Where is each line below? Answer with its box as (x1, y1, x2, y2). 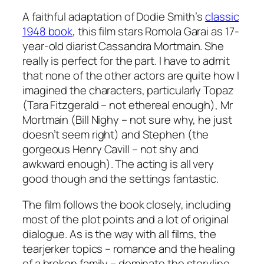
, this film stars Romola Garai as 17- (72, 24, 239, 39)
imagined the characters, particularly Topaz (22, 82, 234, 98)
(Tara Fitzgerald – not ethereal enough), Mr (22, 97, 233, 113)
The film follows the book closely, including (22, 196, 231, 212)
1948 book (22, 24, 73, 39)
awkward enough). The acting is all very (22, 156, 214, 172)
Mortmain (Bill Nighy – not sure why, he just (22, 112, 232, 128)
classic (205, 9, 239, 25)
